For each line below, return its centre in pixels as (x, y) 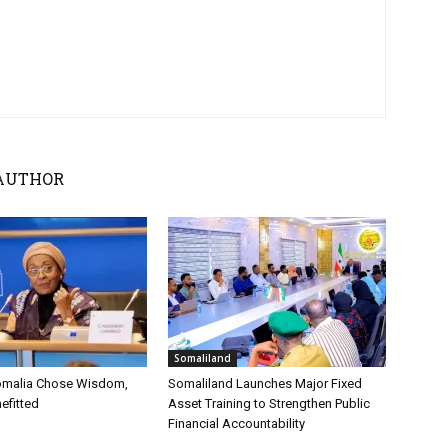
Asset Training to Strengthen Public (269, 403)
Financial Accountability (236, 423)
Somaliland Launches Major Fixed (265, 383)
